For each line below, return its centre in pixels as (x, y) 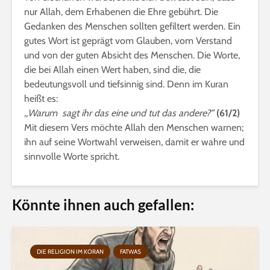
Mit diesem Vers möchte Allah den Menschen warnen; (134, 127)
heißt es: (41, 99)
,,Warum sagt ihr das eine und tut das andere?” (119, 113)
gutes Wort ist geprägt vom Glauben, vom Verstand (128, 41)
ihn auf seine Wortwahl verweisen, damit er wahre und (134, 142)
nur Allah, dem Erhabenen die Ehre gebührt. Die (121, 12)
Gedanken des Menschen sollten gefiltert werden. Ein (132, 26)
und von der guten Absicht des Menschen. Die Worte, (132, 55)
